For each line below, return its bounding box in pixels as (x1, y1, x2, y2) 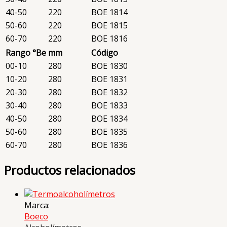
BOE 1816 (91, 32, 128, 44)
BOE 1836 (91, 139, 128, 150)
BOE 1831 (91, 73, 128, 85)
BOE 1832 (91, 86, 128, 98)
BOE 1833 (91, 99, 128, 111)
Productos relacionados (4, 162, 135, 179)
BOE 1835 (91, 126, 128, 137)
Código (91, 47, 118, 58)
